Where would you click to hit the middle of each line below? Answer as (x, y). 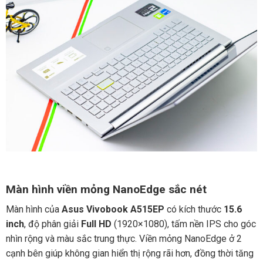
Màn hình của (33, 210)
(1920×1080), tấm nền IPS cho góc (183, 224)
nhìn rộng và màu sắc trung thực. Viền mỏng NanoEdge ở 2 (124, 239)
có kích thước (194, 210)
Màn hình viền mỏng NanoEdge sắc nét (106, 189)
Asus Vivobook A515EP (113, 210)
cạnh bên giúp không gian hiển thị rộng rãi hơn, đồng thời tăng (129, 254)
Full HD (96, 224)
